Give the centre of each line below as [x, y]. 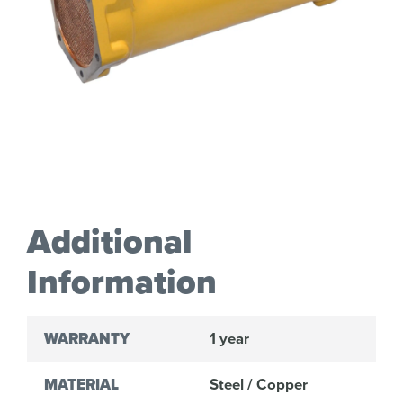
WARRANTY [86, 339]
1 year [229, 339]
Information [122, 282]
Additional [110, 242]
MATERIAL [81, 385]
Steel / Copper [258, 385]
